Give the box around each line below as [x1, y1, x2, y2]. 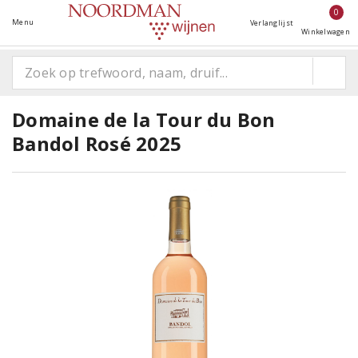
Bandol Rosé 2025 [12, 130, 182, 157]
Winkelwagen [301, 26, 350, 37]
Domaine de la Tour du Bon [12, 106, 276, 133]
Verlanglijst [249, 18, 294, 28]
